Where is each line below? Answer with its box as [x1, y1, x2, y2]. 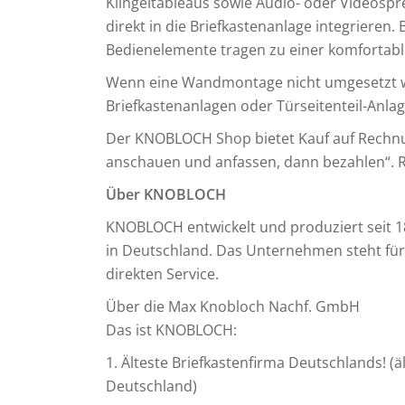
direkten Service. [106, 264, 219, 284]
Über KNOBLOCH [106, 184, 226, 204]
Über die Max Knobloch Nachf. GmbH [106, 297, 360, 316]
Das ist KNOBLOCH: [106, 320, 237, 340]
